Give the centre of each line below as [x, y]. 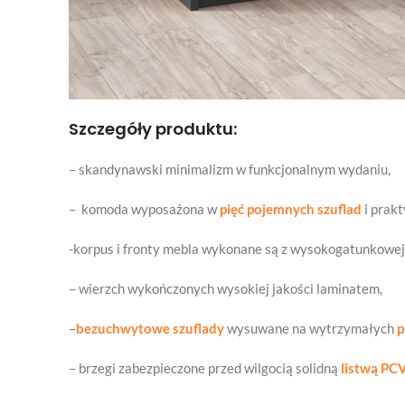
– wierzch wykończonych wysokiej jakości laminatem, [226, 288]
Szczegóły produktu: [153, 129]
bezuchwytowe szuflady [150, 328]
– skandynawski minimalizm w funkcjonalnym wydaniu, [230, 169]
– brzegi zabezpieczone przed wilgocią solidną [205, 368]
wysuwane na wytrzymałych [311, 328]
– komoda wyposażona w [144, 209]
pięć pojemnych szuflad [291, 209]
